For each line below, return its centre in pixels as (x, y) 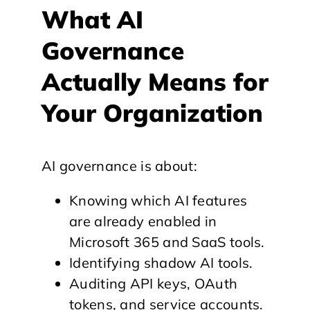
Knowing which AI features (158, 200)
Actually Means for (155, 82)
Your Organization (152, 113)
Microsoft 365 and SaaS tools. (167, 241)
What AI (92, 19)
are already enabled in (143, 221)
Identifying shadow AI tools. (161, 262)
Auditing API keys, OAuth (154, 283)
